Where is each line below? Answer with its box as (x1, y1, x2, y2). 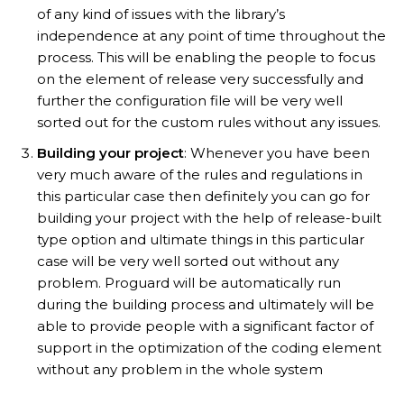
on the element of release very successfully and (37, 69, 363, 87)
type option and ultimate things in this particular (37, 230, 364, 248)
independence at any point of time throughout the (37, 26, 386, 44)
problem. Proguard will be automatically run (37, 273, 341, 291)
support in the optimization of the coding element (37, 338, 381, 356)
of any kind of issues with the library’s (37, 5, 285, 23)
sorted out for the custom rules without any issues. (37, 113, 381, 131)
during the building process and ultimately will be (37, 295, 374, 313)
